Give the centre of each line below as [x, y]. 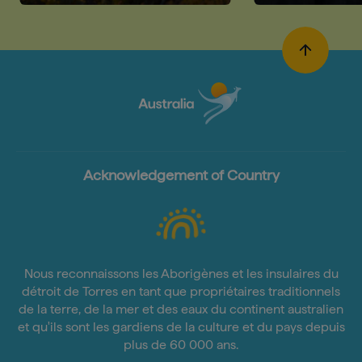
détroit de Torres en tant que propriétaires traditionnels [181, 291]
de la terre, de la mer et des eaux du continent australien [181, 309]
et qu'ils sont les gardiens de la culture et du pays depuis [181, 327]
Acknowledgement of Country [181, 175]
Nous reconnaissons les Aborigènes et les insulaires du [181, 274]
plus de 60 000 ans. [181, 345]
